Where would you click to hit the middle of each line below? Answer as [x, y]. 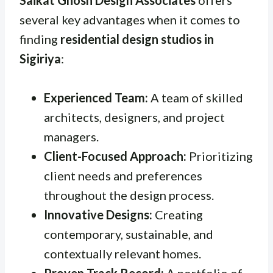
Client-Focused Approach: [115, 156]
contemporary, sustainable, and [129, 234]
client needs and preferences [123, 175]
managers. [71, 136]
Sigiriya [40, 58]
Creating [178, 214]
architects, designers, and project [134, 117]
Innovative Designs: [98, 214]
